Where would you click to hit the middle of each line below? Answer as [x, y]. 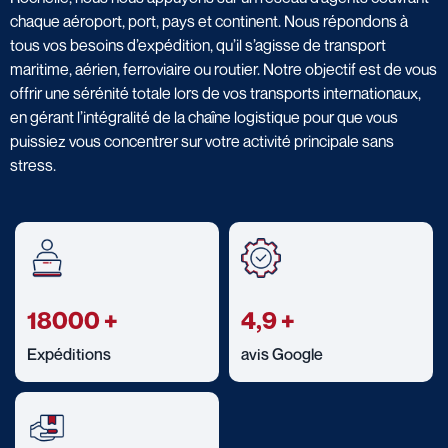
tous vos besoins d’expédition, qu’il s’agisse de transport [198, 44]
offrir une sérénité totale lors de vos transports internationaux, [215, 92]
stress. [33, 164]
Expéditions [69, 353]
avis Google [282, 353]
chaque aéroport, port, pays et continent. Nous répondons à [209, 20]
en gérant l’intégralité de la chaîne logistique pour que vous [204, 116]
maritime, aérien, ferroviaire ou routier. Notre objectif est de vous [223, 68]
